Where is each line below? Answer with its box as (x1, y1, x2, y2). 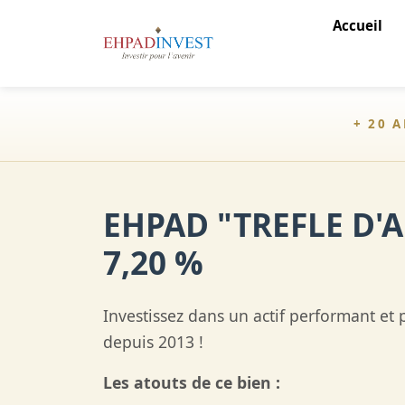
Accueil (332, 16, 382, 34)
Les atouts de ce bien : (103, 372, 280, 393)
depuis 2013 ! (103, 331, 203, 353)
